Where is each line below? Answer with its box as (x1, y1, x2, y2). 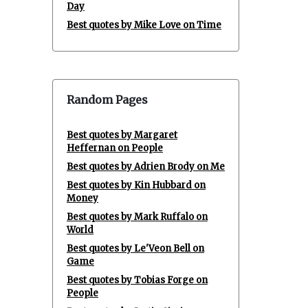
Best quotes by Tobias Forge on (67, 274, 208, 286)
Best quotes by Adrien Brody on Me (67, 161, 225, 173)
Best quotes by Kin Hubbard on (67, 179, 206, 191)
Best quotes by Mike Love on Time (67, 19, 221, 31)
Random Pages (67, 93, 148, 107)
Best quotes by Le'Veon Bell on (67, 243, 204, 254)
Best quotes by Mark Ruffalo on (67, 211, 208, 223)
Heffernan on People (67, 142, 163, 154)
